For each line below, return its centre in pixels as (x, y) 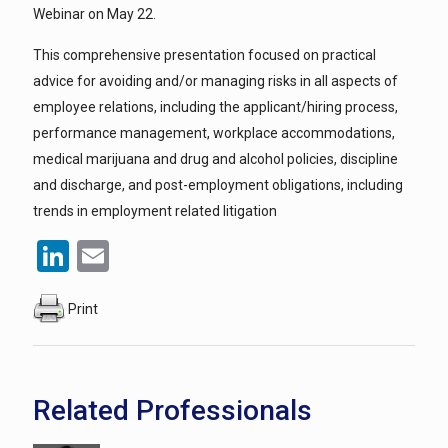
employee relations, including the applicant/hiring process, (215, 107)
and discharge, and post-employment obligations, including (218, 185)
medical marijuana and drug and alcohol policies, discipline (215, 159)
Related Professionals (172, 410)
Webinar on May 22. (94, 14)
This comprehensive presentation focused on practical (204, 55)
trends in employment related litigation (155, 211)
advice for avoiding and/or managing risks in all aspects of (215, 81)
